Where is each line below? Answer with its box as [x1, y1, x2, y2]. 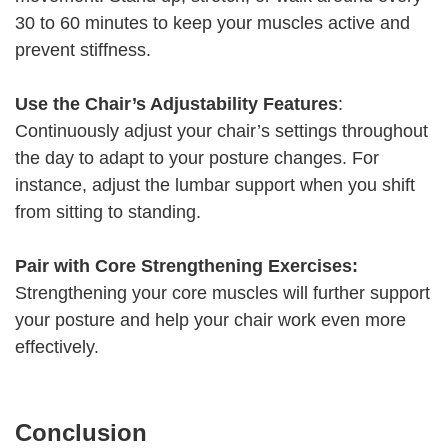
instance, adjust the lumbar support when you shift [15, 175, 415, 196]
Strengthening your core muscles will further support [15, 283, 430, 304]
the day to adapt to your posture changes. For [15, 148, 379, 169]
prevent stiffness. [15, 40, 151, 61]
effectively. [15, 337, 99, 358]
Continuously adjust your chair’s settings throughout [15, 121, 428, 142]
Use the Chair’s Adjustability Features [15, 94, 338, 115]
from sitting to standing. [15, 202, 201, 223]
